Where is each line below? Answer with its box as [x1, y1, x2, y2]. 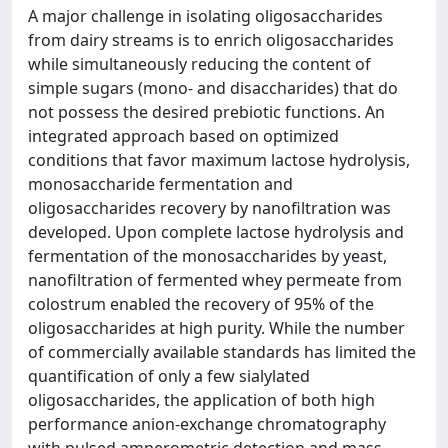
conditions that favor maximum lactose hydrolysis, [28, 149, 410, 171]
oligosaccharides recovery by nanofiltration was [28, 197, 391, 219]
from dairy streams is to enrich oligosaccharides [28, 29, 394, 51]
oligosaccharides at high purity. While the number [28, 317, 405, 339]
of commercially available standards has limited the [28, 341, 416, 363]
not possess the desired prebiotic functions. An [28, 101, 385, 123]
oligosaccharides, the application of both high [28, 389, 375, 411]
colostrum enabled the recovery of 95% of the [28, 293, 374, 315]
